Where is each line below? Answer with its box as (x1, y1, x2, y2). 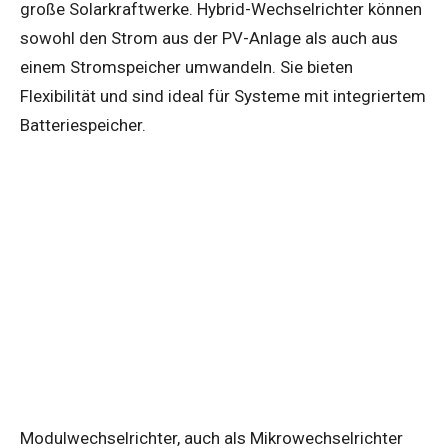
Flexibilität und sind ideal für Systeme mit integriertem (20, 86, 426, 107)
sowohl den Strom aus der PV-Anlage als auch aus (20, 28, 398, 49)
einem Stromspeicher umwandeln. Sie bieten (20, 57, 353, 78)
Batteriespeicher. (20, 115, 146, 136)
